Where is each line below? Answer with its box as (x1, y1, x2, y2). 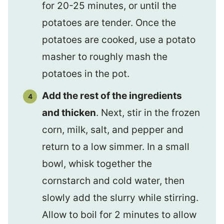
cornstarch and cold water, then (42, 174, 184, 186)
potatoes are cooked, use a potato (42, 34, 195, 45)
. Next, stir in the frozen (96, 106, 200, 118)
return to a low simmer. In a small (42, 140, 189, 152)
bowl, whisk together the (42, 157, 152, 169)
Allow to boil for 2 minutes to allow (42, 208, 196, 220)
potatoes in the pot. (42, 68, 132, 79)
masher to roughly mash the (42, 51, 167, 62)
